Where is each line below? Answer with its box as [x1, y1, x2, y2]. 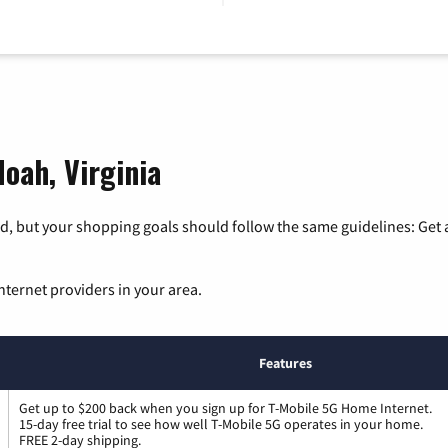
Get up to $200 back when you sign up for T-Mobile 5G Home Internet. [19, 399, 432, 418]
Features [259, 354, 312, 373]
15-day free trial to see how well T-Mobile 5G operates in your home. [19, 415, 423, 434]
